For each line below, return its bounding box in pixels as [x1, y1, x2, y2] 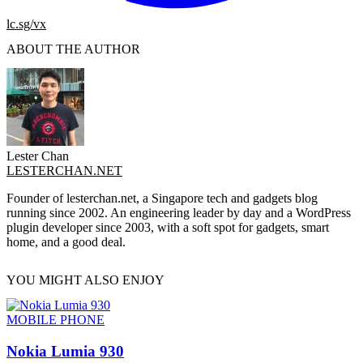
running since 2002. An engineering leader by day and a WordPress [6, 205, 351, 220]
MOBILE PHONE [6, 313, 105, 327]
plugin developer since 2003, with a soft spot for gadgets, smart [6, 220, 329, 234]
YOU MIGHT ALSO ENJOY [6, 272, 164, 287]
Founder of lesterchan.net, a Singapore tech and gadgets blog [6, 190, 318, 205]
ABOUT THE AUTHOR [6, 42, 140, 57]
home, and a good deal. [6, 234, 126, 249]
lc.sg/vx [6, 17, 46, 32]
